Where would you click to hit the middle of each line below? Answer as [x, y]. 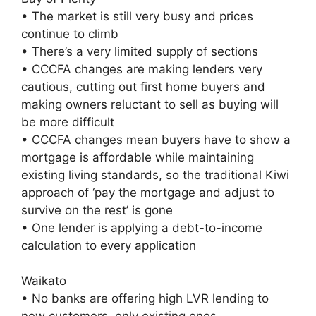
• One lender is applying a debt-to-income [142, 227]
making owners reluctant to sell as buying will [150, 104]
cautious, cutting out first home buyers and [143, 86]
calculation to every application [109, 245]
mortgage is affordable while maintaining [138, 157]
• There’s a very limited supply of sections [140, 51]
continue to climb [70, 34]
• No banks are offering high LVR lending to [145, 298]
